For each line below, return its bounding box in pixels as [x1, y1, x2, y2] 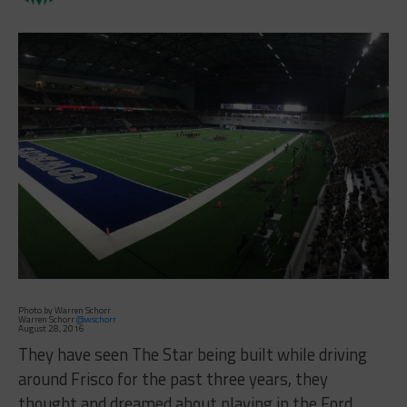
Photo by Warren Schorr [17, 303, 111, 318]
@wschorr [75, 313, 116, 327]
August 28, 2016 [17, 322, 84, 336]
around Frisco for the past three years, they [17, 366, 328, 392]
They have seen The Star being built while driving [17, 342, 367, 368]
